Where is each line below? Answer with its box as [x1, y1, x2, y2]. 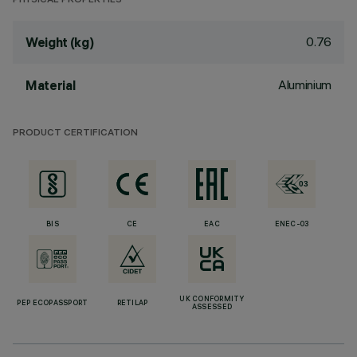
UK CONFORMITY [179, 296, 245, 304]
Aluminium [277, 76, 331, 92]
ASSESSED [191, 304, 233, 312]
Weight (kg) [25, 34, 94, 50]
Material [25, 77, 76, 93]
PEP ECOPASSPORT [17, 300, 88, 308]
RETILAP [116, 300, 148, 308]
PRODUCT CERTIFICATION [13, 128, 138, 139]
